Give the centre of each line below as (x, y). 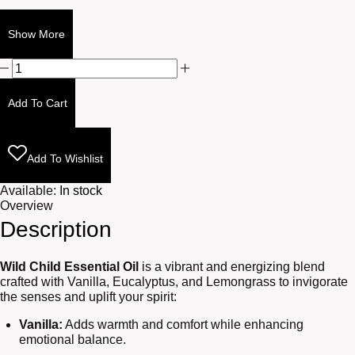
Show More (36, 34)
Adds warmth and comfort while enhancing (183, 325)
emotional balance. (73, 340)
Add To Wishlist (65, 159)
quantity (33, 111)
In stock (81, 191)
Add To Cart (38, 103)
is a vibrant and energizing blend (232, 267)
